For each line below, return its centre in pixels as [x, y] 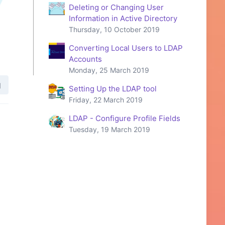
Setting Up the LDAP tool [113, 89]
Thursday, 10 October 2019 [114, 30]
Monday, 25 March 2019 [109, 70]
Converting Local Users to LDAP [126, 48]
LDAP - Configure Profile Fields [125, 119]
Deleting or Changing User [116, 8]
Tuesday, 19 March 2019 [109, 130]
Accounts [85, 59]
